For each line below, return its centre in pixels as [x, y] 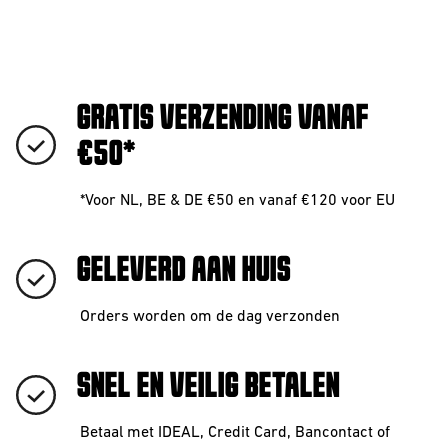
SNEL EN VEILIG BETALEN [207, 387]
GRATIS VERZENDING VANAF [221, 119]
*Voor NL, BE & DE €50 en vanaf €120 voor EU [237, 201]
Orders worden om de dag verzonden [210, 317]
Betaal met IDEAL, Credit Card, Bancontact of [235, 433]
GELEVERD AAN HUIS [183, 271]
